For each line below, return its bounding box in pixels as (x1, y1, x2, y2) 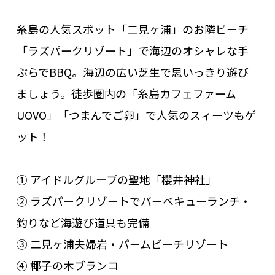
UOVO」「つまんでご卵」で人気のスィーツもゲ (16, 107, 256, 123)
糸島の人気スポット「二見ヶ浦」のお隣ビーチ (16, 21, 249, 37)
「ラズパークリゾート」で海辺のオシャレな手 (16, 42, 249, 59)
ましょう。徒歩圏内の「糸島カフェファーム (16, 85, 236, 102)
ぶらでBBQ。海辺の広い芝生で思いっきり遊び (16, 64, 249, 80)
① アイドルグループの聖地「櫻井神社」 (16, 171, 217, 188)
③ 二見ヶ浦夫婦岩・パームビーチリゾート (16, 236, 228, 252)
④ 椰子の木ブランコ (16, 257, 118, 274)
